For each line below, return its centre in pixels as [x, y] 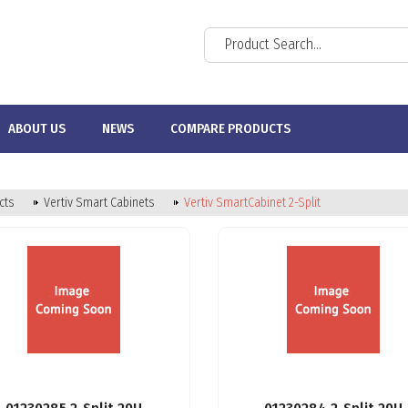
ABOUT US [37, 128]
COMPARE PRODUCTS [230, 128]
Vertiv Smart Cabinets [99, 203]
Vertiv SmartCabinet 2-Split [252, 203]
